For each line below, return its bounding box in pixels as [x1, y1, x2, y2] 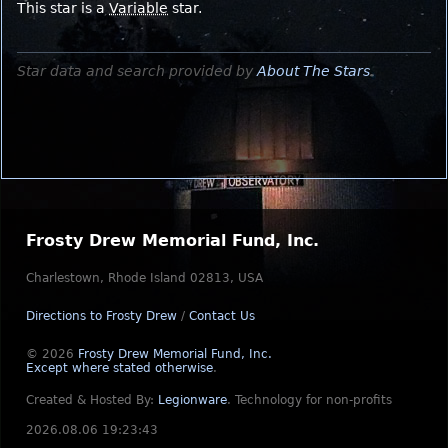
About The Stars [257, 62, 370, 79]
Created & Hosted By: [26, 393, 158, 407]
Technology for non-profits [235, 393, 392, 407]
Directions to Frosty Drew [26, 309, 177, 323]
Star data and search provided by [17, 62, 257, 79]
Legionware [158, 393, 227, 407]
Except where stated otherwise [26, 361, 213, 375]
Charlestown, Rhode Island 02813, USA [26, 271, 263, 285]
